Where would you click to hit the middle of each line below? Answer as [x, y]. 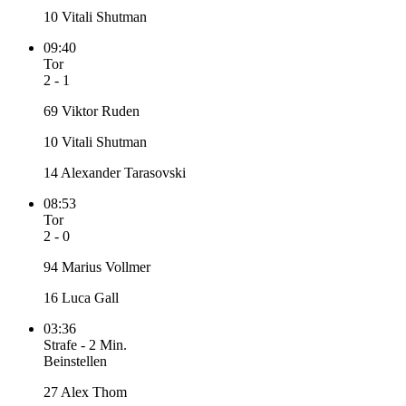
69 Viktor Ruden [92, 111]
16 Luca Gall [81, 298]
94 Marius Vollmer [97, 267]
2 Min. [106, 345]
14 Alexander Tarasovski [115, 173]
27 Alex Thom [85, 392]
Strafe [60, 345]
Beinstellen [75, 362]
